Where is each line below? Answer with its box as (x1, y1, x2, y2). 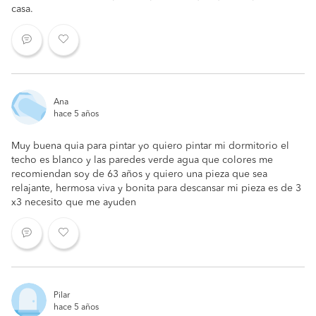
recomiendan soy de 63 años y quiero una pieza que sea (11, 169, 267, 179)
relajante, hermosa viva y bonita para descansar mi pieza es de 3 (11, 183, 301, 193)
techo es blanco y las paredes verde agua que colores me (11, 155, 273, 165)
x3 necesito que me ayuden (11, 197, 136, 207)
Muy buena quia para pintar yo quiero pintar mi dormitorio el (11, 141, 289, 151)
